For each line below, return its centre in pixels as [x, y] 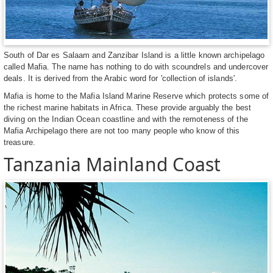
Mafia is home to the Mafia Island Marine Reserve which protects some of [136, 96]
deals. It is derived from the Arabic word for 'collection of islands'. [121, 78]
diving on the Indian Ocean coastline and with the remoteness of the [126, 119]
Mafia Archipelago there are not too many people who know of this [122, 130]
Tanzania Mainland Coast [112, 164]
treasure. [19, 142]
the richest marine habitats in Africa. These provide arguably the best [128, 107]
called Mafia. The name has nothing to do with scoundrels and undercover [136, 66]
